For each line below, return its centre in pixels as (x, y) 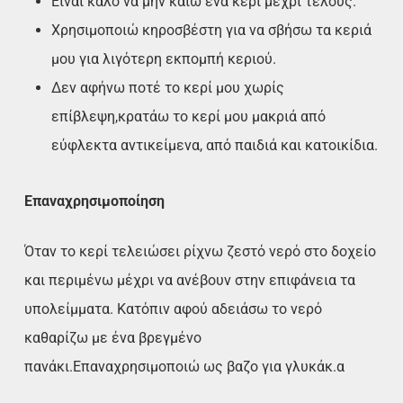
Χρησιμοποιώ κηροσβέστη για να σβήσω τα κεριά (211, 31)
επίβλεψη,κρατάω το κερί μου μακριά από (188, 117)
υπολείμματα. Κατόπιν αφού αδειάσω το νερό (173, 309)
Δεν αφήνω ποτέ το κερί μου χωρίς (167, 88)
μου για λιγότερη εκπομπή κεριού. (163, 59)
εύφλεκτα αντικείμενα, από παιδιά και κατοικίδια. (214, 146)
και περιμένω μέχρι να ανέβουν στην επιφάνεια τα (189, 281)
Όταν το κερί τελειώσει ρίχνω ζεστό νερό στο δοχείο (200, 252)
